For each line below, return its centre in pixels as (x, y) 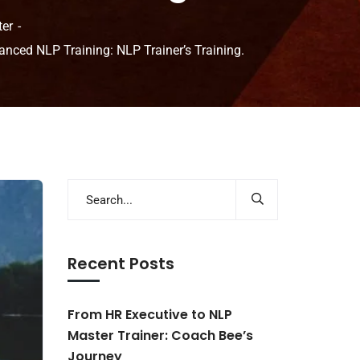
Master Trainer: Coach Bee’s (160, 335)
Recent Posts (121, 264)
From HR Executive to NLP (149, 315)
